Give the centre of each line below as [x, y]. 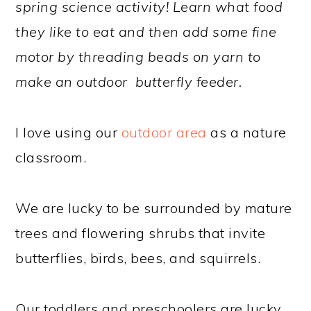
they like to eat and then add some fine [146, 31]
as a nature [246, 132]
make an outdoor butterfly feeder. [129, 81]
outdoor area [164, 132]
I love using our [68, 132]
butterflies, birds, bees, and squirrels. [138, 258]
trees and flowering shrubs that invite [141, 233]
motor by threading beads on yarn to [138, 56]
